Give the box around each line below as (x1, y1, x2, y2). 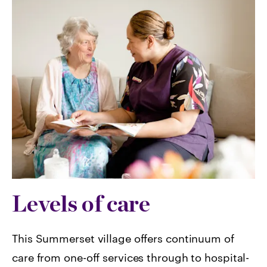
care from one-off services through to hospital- (12, 250, 250, 264)
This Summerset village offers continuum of (12, 231, 234, 245)
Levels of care (12, 190, 150, 217)
